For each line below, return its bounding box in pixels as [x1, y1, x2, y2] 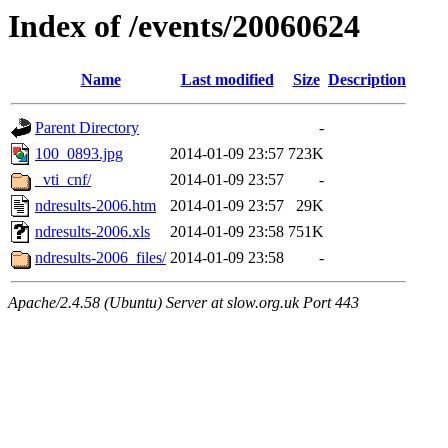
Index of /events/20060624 [8, 8, 360, 44]
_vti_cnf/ [35, 171, 91, 189]
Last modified [180, 71, 274, 89]
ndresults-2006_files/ [35, 249, 166, 267]
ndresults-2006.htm [35, 197, 156, 215]
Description [328, 71, 406, 89]
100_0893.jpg [35, 145, 123, 163]
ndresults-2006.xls [35, 223, 150, 241]
